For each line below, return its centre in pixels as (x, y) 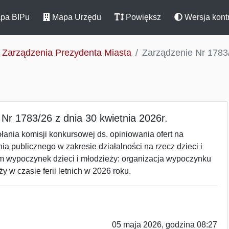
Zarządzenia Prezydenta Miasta (67, 53)
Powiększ (142, 17)
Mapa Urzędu (76, 17)
